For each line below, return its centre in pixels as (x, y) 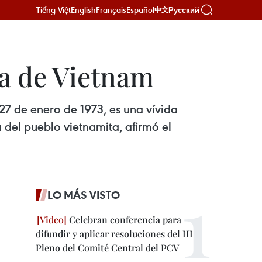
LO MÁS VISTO (84, 195)
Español (140, 10)
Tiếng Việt (54, 10)
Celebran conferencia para (124, 220)
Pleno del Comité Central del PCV (107, 248)
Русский (184, 10)
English (83, 10)
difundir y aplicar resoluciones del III (114, 234)
